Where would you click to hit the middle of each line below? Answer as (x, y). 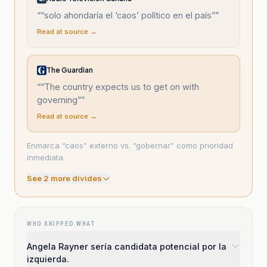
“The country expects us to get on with (120, 87)
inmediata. (46, 157)
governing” (59, 100)
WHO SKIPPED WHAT (61, 224)
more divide (73, 178)
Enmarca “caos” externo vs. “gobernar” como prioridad (130, 145)
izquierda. (48, 259)
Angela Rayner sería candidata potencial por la (127, 246)
